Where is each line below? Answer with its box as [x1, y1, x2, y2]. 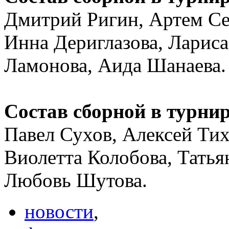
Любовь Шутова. [4, 169, 147, 191]
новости [25, 200, 94, 222]
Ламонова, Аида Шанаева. [4, 54, 226, 76]
